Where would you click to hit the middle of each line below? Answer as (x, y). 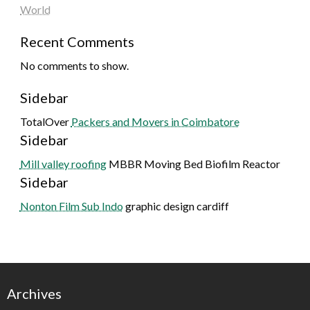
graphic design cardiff (176, 206)
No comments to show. (74, 65)
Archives (34, 293)
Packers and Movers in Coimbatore (155, 121)
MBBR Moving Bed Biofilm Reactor (193, 163)
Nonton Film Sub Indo (71, 206)
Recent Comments (77, 41)
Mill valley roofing (63, 163)
